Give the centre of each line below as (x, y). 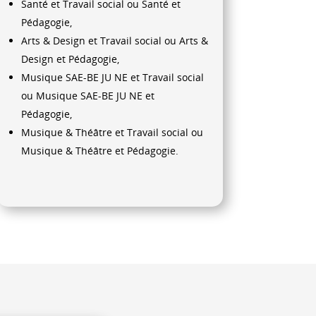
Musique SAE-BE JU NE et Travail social (112, 78)
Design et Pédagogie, (70, 59)
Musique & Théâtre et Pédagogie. (99, 151)
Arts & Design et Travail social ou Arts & (114, 41)
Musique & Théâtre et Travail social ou (112, 133)
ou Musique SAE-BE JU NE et (87, 96)
